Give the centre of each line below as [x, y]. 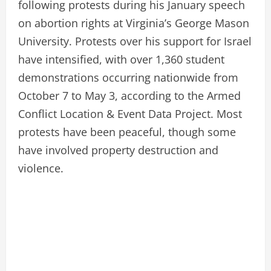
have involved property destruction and [118, 150]
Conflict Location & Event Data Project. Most [130, 113]
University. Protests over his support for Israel [135, 41]
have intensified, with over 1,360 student [121, 59]
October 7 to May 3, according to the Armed [129, 95]
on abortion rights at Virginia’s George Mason [134, 23]
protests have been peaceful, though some [127, 132]
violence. [41, 168]
